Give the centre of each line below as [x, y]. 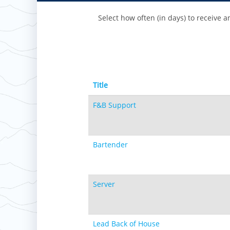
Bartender [110, 145]
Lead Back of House [126, 224]
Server [104, 184]
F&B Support [114, 105]
